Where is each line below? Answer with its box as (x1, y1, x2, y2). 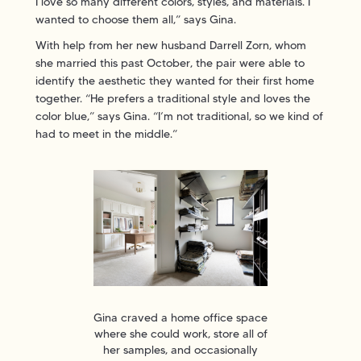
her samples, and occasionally (103, 342, 258, 357)
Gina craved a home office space (93, 309, 268, 325)
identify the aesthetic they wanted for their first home (35, 73, 314, 88)
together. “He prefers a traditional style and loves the (35, 90, 310, 106)
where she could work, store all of (93, 326, 268, 341)
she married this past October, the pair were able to (35, 55, 305, 70)
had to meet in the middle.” (35, 126, 184, 141)
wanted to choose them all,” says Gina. (35, 11, 243, 27)
